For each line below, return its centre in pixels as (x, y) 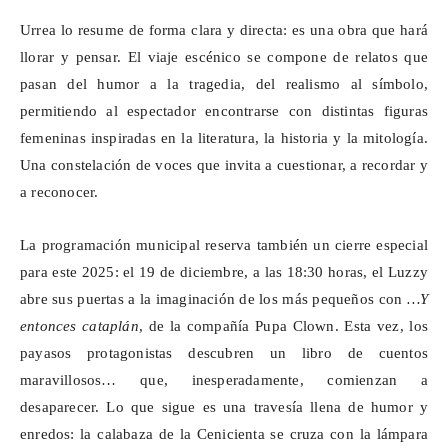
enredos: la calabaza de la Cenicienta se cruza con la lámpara (224, 434)
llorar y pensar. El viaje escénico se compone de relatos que (224, 57)
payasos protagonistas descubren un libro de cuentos (224, 353)
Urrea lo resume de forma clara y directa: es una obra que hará (224, 30)
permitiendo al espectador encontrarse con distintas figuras (224, 111)
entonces (51, 326)
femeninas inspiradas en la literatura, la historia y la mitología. (224, 138)
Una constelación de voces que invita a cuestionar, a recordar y (224, 165)
